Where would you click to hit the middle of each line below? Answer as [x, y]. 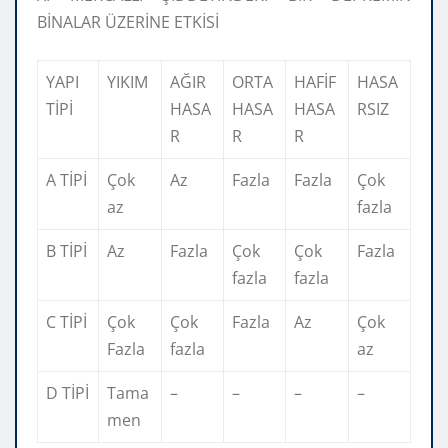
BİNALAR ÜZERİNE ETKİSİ [128, 21]
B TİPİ [66, 250]
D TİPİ [67, 392]
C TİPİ [66, 321]
